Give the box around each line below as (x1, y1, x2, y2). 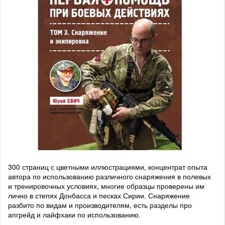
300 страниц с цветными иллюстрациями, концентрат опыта (8, 162, 207, 172)
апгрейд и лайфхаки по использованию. (8, 209, 141, 220)
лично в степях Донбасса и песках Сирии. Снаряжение (8, 190, 190, 201)
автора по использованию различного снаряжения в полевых (8, 171, 211, 182)
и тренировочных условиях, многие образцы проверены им (8, 181, 204, 191)
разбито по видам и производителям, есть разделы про (8, 200, 192, 210)
